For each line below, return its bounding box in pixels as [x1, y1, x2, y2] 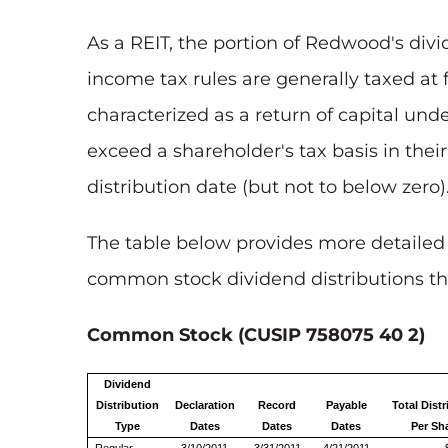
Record [258, 399, 297, 412]
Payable [325, 399, 367, 412]
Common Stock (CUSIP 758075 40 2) [87, 324, 425, 347]
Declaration [174, 399, 235, 412]
